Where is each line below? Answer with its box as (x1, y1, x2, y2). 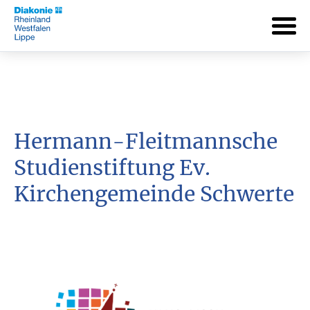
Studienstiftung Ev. (14, 154, 210, 181)
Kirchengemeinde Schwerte (14, 181, 294, 207)
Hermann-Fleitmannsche (14, 128, 277, 154)
